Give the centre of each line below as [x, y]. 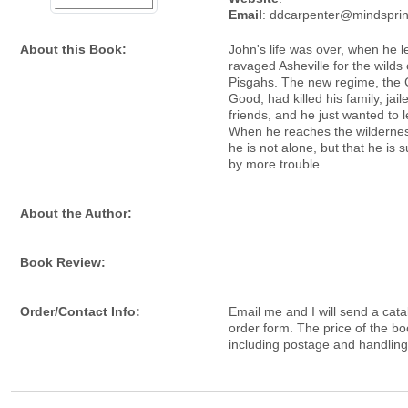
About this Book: [73, 49]
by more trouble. [276, 164]
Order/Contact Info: [80, 311]
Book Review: [63, 262]
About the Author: [76, 213]
